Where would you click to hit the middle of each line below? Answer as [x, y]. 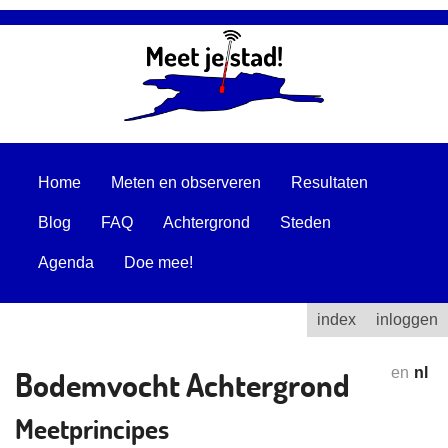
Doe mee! [158, 263]
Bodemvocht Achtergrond [182, 385]
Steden [305, 223]
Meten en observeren [186, 183]
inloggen [407, 320]
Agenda [66, 263]
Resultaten [329, 183]
